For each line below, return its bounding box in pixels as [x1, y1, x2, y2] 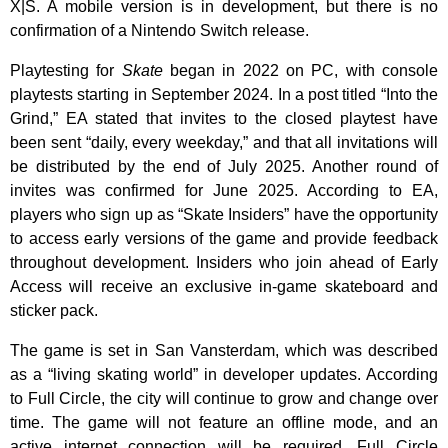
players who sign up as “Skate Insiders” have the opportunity [10, 206, 438, 223]
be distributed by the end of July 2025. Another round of [10, 158, 438, 175]
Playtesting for [10, 62, 122, 79]
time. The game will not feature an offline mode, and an [10, 414, 438, 431]
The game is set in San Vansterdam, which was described [10, 342, 438, 359]
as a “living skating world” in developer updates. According [10, 366, 438, 383]
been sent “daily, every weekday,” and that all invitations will [10, 134, 438, 151]
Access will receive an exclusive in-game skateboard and [10, 278, 438, 295]
